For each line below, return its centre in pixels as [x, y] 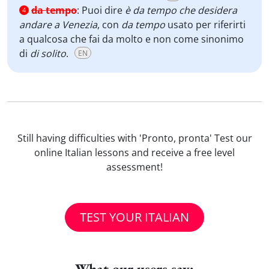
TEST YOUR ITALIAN [134, 217]
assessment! [134, 167]
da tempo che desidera [185, 10]
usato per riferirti [205, 25]
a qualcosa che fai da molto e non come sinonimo [131, 39]
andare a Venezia [58, 25]
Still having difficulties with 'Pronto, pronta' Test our [134, 138]
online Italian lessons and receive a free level [134, 153]
